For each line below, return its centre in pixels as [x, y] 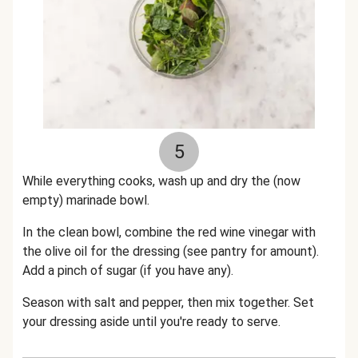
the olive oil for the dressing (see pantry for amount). [171, 251]
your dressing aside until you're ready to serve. [151, 322]
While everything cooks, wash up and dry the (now [161, 181]
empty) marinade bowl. [86, 200]
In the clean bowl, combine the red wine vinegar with [169, 232]
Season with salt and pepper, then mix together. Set [168, 302]
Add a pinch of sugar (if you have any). [128, 270]
